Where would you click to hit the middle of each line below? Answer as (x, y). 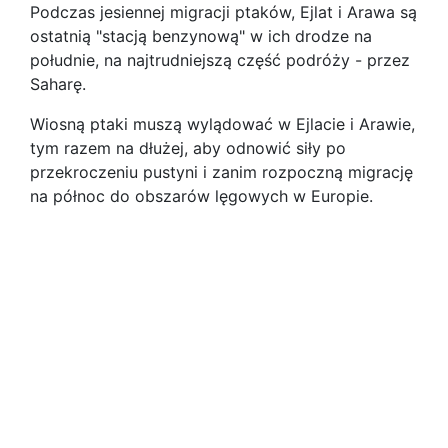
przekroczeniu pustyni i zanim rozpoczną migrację (221, 172)
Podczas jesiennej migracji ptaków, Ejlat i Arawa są (223, 12)
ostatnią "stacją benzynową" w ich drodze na (201, 36)
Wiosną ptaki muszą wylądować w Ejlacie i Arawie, (222, 124)
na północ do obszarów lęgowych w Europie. (201, 196)
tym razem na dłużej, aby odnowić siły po (188, 148)
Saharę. (58, 84)
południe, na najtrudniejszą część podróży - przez (220, 60)
